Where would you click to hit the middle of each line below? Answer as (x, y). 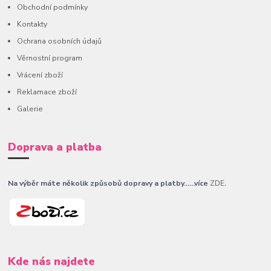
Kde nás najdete (52, 262)
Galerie (30, 109)
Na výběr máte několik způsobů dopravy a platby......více (109, 184)
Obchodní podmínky (53, 7)
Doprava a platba (55, 147)
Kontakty (32, 24)
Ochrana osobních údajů (60, 41)
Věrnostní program (50, 58)
